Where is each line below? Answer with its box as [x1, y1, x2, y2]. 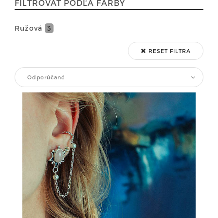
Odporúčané [27, 74, 65, 80]
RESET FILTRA [146, 48, 191, 54]
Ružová [15, 24, 45, 32]
